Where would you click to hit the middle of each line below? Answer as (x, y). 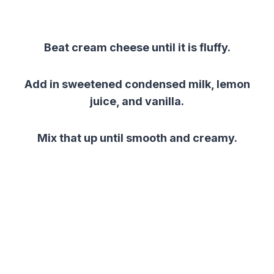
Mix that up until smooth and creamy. (137, 138)
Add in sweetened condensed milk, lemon (137, 84)
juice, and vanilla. (137, 101)
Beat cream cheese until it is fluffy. (137, 47)
